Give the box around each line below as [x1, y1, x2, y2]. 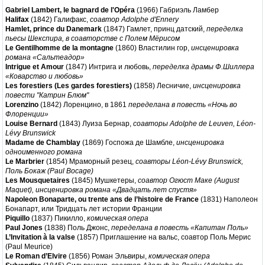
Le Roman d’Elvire [5, 251, 67, 260]
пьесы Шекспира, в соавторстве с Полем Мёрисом [5, 34, 180, 43]
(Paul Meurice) [5, 242, 53, 251]
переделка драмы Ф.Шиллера [153, 62, 254, 71]
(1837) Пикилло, [30, 214, 87, 222]
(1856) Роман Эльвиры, [67, 251, 148, 260]
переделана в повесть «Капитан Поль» [111, 223, 248, 232]
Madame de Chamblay [5, 138, 80, 147]
